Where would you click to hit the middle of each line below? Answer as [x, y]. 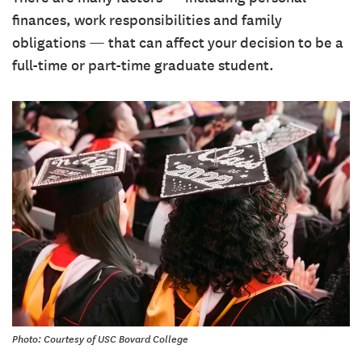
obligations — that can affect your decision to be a [178, 43]
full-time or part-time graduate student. [143, 65]
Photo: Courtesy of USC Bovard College [100, 339]
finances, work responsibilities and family [147, 20]
